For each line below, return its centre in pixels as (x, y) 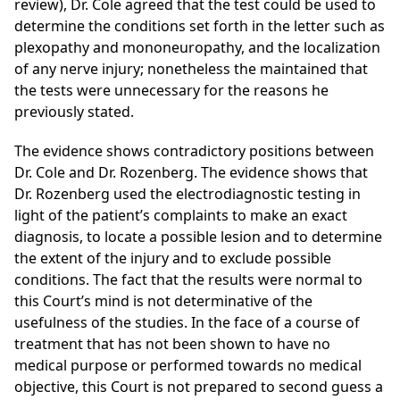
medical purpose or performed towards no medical (188, 366)
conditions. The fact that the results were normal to (188, 280)
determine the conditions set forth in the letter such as (200, 26)
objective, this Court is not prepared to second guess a (199, 387)
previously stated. (74, 112)
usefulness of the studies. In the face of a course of (187, 323)
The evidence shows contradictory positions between (194, 151)
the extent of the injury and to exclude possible (173, 258)
